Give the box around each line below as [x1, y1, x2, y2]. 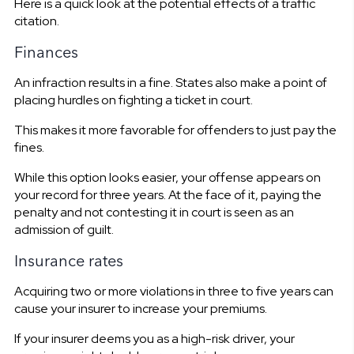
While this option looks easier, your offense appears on [13, 168, 321, 186]
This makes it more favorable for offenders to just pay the [13, 121, 337, 138]
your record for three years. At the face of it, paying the [13, 186, 322, 203]
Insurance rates [13, 250, 123, 270]
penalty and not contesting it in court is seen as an [13, 203, 294, 220]
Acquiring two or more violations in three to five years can [13, 282, 333, 299]
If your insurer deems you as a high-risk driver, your [13, 330, 295, 347]
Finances [13, 41, 78, 62]
